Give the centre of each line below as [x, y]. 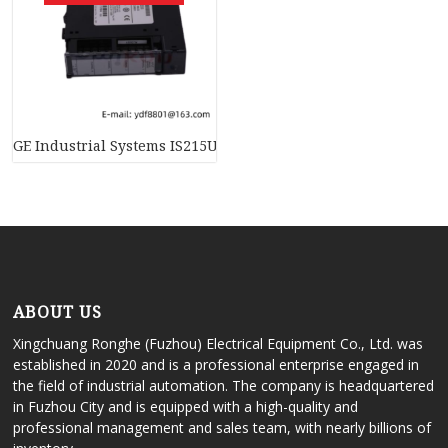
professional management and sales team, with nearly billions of [222, 428]
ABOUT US [58, 312]
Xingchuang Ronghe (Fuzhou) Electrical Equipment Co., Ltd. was [218, 344]
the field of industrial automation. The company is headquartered [224, 386]
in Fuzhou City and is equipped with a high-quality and [186, 407]
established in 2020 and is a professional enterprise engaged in [216, 365]
